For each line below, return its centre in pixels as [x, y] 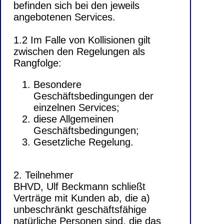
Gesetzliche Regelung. [83, 142]
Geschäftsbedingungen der [93, 96]
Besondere [57, 85]
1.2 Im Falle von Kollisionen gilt [82, 40]
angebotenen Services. [64, 17]
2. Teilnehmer [43, 175]
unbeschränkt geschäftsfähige [80, 210]
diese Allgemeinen [73, 119]
